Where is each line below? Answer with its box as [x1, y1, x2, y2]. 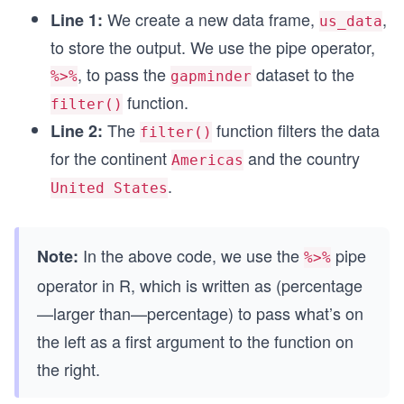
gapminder [170, 68, 252, 85]
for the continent [50, 146, 171, 170]
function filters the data [212, 118, 380, 142]
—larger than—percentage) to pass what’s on [37, 301, 363, 325]
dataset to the [252, 62, 354, 86]
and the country [243, 146, 360, 170]
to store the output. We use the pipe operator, [50, 35, 375, 59]
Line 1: [50, 8, 103, 32]
